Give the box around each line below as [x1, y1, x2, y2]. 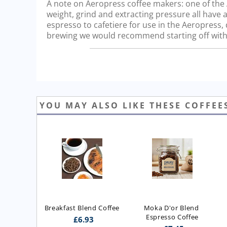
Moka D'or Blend [143, 203, 199, 213]
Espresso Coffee [146, 212, 199, 222]
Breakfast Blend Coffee [44, 203, 120, 213]
